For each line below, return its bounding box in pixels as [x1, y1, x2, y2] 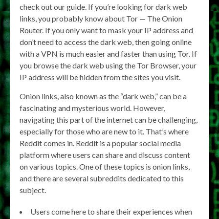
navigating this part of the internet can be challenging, [20, 115, 197, 124]
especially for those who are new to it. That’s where [20, 127, 189, 136]
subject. [20, 185, 46, 195]
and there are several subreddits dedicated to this [20, 174, 184, 183]
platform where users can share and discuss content [20, 150, 190, 159]
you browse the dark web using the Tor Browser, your [20, 61, 197, 70]
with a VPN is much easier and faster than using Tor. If [20, 49, 197, 58]
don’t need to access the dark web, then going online [20, 37, 192, 46]
